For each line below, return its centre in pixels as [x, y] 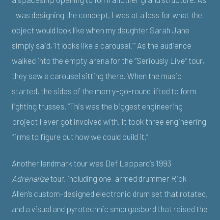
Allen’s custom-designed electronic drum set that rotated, [110, 193]
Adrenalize [30, 178]
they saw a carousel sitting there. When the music [97, 76]
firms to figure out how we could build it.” [80, 137]
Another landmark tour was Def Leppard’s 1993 [92, 163]
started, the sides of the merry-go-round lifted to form [104, 91]
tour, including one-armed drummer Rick [118, 178]
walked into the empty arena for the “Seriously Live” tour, [108, 61]
